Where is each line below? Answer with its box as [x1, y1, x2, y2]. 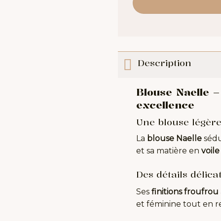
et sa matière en [136, 146, 201, 156]
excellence [136, 98, 194, 112]
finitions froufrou [151, 187, 219, 197]
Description [138, 56, 192, 69]
